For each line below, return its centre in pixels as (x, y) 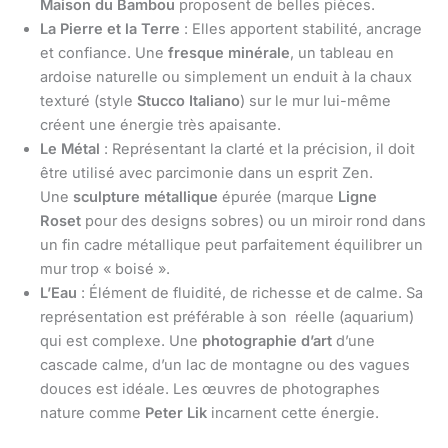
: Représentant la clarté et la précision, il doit (257, 149)
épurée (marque (278, 197)
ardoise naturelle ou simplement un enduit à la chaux (226, 77)
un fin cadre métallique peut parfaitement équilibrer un (231, 245)
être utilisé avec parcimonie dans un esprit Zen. (206, 173)
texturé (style (88, 101)
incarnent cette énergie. (293, 413)
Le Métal (70, 149)
